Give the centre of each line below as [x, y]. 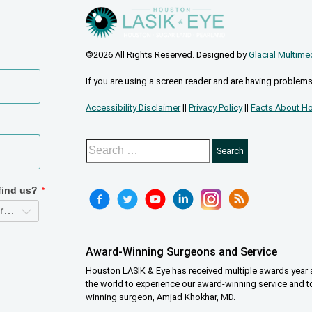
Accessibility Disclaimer [133, 108]
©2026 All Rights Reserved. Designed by [167, 55]
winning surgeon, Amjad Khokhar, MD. [161, 297]
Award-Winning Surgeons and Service [182, 252]
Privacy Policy [216, 108]
